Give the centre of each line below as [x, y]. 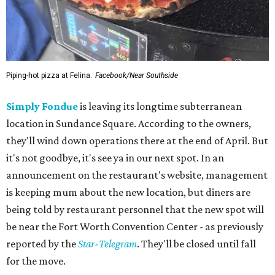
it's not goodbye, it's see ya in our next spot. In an [115, 157]
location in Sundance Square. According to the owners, [129, 123]
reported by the [42, 243]
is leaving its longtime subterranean [160, 106]
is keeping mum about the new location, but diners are [128, 192]
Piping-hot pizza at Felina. [49, 75]
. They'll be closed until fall [196, 243]
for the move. [36, 261]
